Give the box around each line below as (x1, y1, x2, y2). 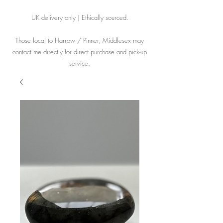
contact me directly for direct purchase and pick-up (12, 47, 147, 56)
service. (69, 59, 90, 68)
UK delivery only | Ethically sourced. (31, 13, 128, 22)
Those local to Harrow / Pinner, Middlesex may (15, 36, 144, 45)
